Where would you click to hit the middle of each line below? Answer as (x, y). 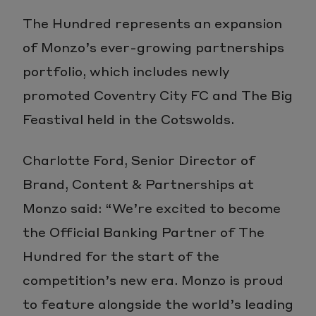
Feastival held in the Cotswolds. (128, 119)
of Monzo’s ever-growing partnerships (153, 47)
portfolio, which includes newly (126, 71)
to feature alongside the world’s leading (158, 303)
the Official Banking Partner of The (144, 231)
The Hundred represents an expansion (152, 23)
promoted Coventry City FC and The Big (158, 95)
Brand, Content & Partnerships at (138, 183)
